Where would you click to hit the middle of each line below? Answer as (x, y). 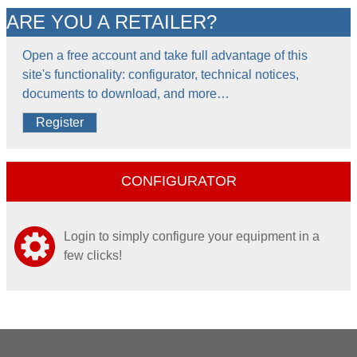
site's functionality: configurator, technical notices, (161, 74)
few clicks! (93, 256)
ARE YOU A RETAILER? (112, 22)
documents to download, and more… (126, 93)
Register (60, 123)
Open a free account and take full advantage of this (165, 55)
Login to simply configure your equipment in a (192, 237)
